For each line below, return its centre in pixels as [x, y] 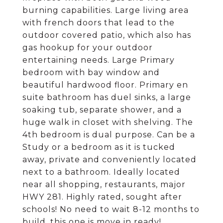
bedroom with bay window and [91, 72]
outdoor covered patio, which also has [107, 35]
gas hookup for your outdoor [88, 48]
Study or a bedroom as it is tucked [99, 147]
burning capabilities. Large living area [106, 10]
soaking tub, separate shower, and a [102, 110]
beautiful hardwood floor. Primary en [105, 85]
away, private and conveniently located [110, 160]
